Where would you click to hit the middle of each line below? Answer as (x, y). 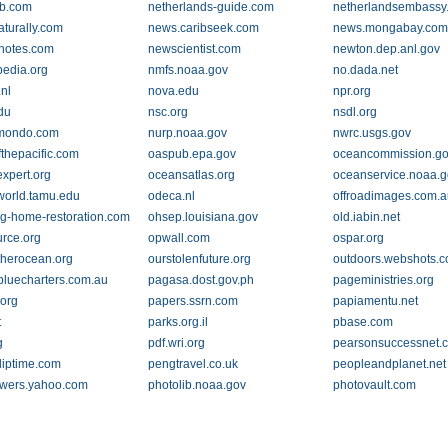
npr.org (352, 91)
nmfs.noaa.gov (187, 70)
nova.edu (173, 91)
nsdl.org (355, 112)
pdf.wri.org (176, 343)
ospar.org (359, 238)
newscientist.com (194, 49)
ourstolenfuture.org (199, 259)
